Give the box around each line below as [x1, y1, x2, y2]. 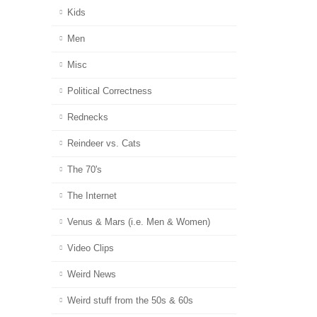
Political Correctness [67, 86, 152, 96]
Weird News [67, 269, 116, 279]
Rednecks [67, 112, 108, 122]
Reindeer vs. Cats [67, 138, 141, 149]
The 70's [67, 164, 102, 175]
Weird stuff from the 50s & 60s [67, 295, 193, 306]
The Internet [67, 190, 117, 201]
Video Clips [67, 243, 114, 253]
